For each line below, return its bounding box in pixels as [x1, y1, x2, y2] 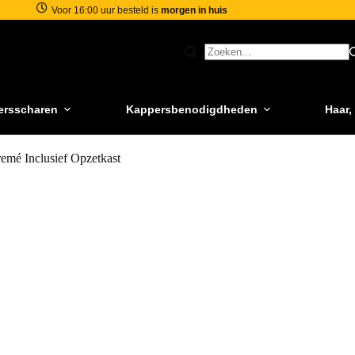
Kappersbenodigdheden [125, 102, 258, 116]
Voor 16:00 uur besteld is [52, 4, 162, 16]
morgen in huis [161, 4, 228, 16]
